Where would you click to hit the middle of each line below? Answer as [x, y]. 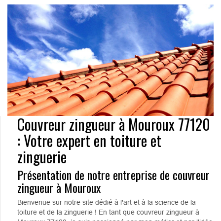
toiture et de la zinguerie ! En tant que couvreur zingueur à [108, 212]
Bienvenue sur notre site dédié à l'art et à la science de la [107, 202]
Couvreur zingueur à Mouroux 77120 [114, 124]
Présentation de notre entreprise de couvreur [113, 174]
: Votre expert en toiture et [89, 140]
